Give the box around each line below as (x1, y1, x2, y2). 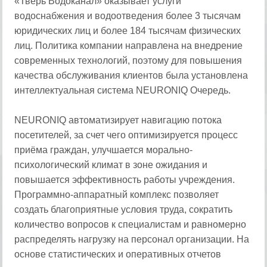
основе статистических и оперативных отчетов (14, 249, 222, 259)
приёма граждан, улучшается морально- (14, 145, 193, 155)
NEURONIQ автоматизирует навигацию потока (14, 115, 222, 125)
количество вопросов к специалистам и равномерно (14, 219, 247, 229)
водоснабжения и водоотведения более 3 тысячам (14, 11, 241, 21)
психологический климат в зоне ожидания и (14, 160, 208, 170)
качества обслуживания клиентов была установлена (14, 70, 249, 80)
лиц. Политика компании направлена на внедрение (14, 41, 243, 51)
